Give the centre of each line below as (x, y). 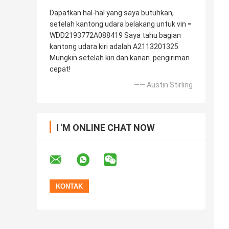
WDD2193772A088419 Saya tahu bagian (115, 36)
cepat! (60, 69)
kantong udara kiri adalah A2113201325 (114, 47)
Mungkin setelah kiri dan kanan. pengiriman (120, 58)
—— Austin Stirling (163, 85)
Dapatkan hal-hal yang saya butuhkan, (112, 13)
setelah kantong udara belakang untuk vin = (121, 24)
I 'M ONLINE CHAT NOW (106, 128)
